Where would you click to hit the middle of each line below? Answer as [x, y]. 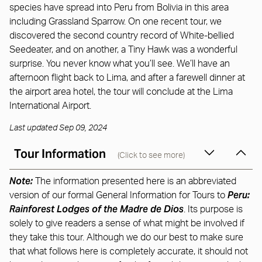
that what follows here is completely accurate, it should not [129, 251]
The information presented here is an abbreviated [135, 181]
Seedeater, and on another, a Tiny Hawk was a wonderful [123, 49]
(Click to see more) [151, 155]
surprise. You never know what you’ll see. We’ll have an [120, 63]
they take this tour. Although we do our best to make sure [126, 237]
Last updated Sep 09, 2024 [58, 128]
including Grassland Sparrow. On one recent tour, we [116, 21]
